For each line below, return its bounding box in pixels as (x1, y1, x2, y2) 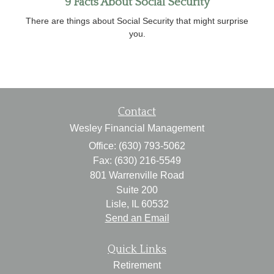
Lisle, (105, 198, 129, 209)
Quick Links (108, 243, 166, 256)
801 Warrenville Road (90, 169, 184, 180)
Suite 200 (116, 184, 158, 195)
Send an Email (105, 212, 169, 223)
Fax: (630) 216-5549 (93, 155, 181, 166)
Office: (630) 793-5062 (89, 140, 185, 151)
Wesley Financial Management (70, 122, 204, 133)
